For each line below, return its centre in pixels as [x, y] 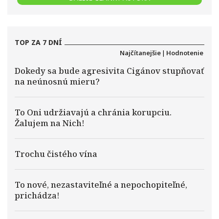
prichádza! [37, 195]
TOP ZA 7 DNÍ [38, 42]
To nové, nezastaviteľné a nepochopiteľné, [101, 185]
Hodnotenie [185, 53]
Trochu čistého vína [56, 154]
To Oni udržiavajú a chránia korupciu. [93, 112]
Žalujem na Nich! [50, 123]
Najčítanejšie [140, 53]
